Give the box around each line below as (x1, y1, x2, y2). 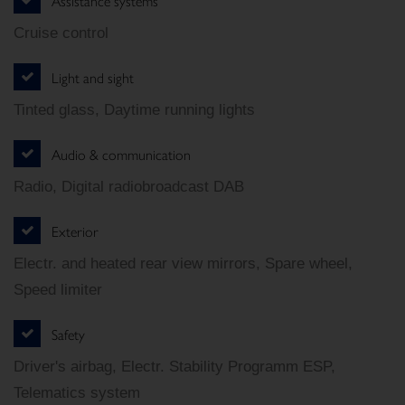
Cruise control (14, 24, 108, 42)
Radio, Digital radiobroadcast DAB (14, 178, 244, 196)
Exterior (51, 220, 99, 241)
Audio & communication (51, 143, 191, 165)
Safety (51, 323, 85, 344)
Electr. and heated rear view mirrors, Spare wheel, (14, 255, 353, 273)
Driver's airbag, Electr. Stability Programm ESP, (14, 358, 335, 376)
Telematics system (14, 384, 140, 402)
